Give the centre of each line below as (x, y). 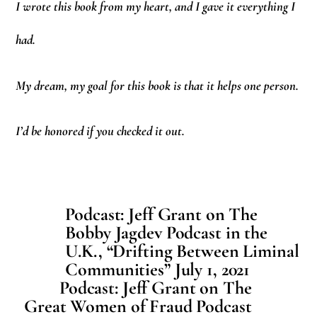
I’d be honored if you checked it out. (100, 131)
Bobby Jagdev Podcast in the (166, 232)
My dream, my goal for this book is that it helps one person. (157, 85)
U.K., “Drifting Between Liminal (182, 250)
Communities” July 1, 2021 (158, 269)
